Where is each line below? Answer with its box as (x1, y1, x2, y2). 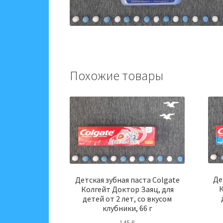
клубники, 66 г (102, 203, 152, 213)
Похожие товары (70, 68, 164, 84)
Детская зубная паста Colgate (75, 174, 180, 185)
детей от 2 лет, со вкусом (83, 193, 172, 204)
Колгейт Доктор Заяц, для (81, 184, 174, 194)
